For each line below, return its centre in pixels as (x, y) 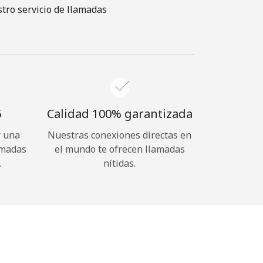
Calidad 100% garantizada (119, 114)
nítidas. (119, 163)
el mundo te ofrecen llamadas (119, 149)
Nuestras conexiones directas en (119, 135)
